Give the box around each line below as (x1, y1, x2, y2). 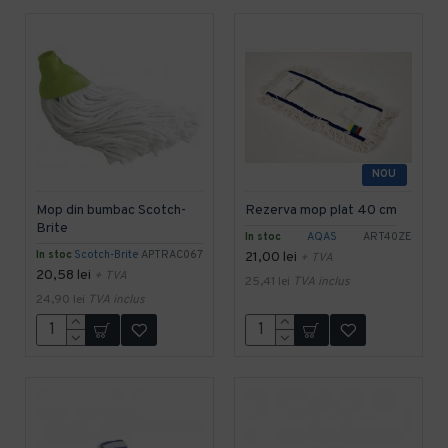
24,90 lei (36, 291, 85, 308)
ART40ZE (362, 229, 412, 244)
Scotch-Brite (73, 247, 139, 262)
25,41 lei (244, 273, 290, 290)
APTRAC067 (140, 247, 203, 262)
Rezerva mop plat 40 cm (244, 201, 397, 219)
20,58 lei (36, 266, 91, 284)
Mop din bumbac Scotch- (36, 201, 186, 219)
